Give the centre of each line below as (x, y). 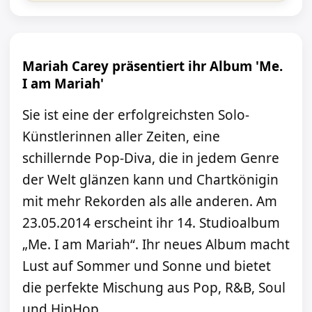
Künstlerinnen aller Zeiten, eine (121, 137)
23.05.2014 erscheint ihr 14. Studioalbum (151, 223)
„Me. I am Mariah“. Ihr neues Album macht (156, 245)
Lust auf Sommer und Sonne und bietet (147, 266)
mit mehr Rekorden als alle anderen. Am (150, 202)
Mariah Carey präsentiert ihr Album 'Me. (153, 65)
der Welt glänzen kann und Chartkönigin (150, 180)
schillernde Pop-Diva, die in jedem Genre (151, 158)
